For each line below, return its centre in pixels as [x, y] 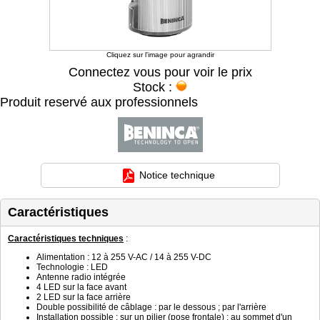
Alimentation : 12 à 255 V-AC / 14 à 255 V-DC [124, 257]
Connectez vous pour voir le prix [160, 72]
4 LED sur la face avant [81, 287]
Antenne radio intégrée [81, 277]
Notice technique [177, 175]
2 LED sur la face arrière [84, 297]
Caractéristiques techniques [66, 239]
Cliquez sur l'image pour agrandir [160, 55]
